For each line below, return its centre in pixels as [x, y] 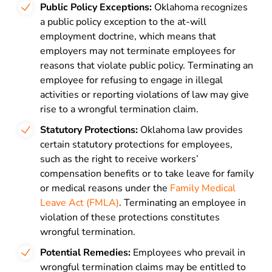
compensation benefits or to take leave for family [147, 174]
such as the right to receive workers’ [119, 159]
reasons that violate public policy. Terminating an [147, 66]
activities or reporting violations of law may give [144, 95]
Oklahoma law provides [190, 130]
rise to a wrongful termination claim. [119, 109]
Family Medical [203, 188]
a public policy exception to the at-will [123, 22]
